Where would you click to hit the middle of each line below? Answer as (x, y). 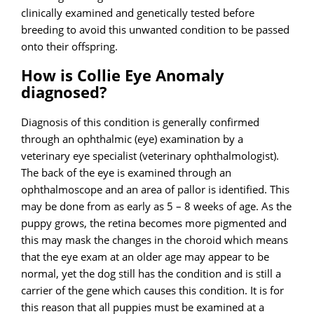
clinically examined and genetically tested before (138, 12)
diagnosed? (64, 92)
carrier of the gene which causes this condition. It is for (153, 291)
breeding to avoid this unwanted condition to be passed (156, 29)
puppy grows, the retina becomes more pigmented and (154, 223)
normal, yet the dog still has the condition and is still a (151, 274)
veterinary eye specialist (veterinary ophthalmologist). (150, 156)
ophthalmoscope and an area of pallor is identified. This (156, 190)
